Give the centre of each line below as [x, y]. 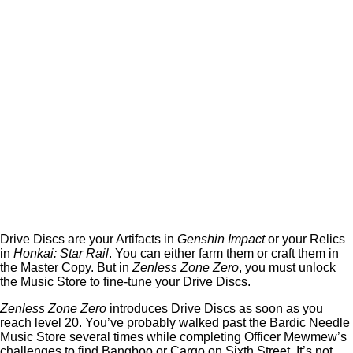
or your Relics [305, 239]
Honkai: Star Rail [61, 253]
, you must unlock [287, 268]
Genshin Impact [221, 239]
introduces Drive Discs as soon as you [215, 308]
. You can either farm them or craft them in [224, 253]
